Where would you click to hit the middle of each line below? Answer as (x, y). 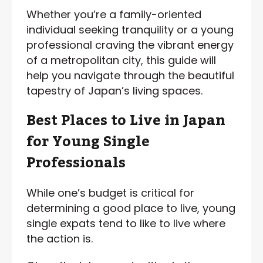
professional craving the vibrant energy (130, 45)
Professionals (76, 163)
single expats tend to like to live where (126, 223)
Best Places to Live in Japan (126, 120)
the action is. (61, 238)
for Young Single (88, 141)
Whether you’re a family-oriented (114, 14)
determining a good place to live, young (131, 208)
